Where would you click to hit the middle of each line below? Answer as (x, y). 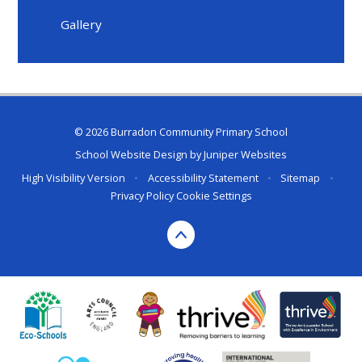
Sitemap (301, 177)
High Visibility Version (74, 177)
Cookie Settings (214, 195)
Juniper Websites (245, 155)
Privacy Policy (142, 195)
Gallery (82, 24)
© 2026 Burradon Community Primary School (181, 131)
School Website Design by (139, 155)
